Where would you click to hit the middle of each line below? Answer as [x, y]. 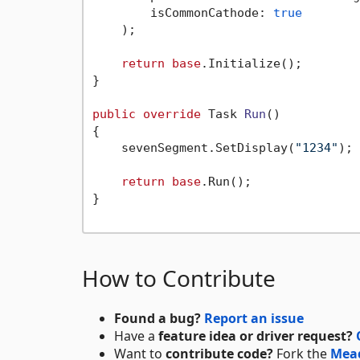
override [172, 114]
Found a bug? [157, 318]
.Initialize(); [251, 63]
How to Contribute [179, 278]
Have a [136, 336]
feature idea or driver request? [256, 336]
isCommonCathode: [182, 12]
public [114, 114]
